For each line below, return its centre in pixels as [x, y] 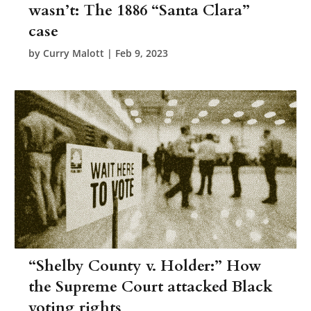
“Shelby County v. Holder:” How [145, 266]
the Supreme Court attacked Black [151, 286]
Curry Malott [74, 53]
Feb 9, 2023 [142, 53]
